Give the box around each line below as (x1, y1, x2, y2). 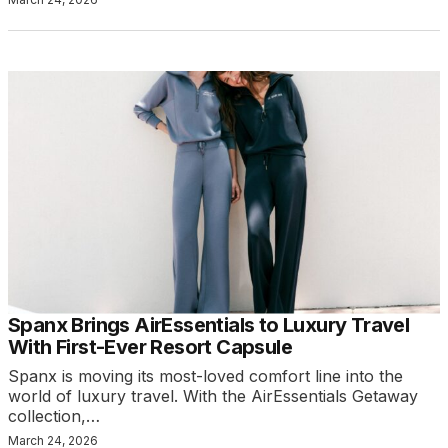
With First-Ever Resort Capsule (8, 334, 292, 359)
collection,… (8, 405, 100, 426)
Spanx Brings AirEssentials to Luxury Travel (8, 312, 410, 337)
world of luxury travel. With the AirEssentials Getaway (8, 385, 418, 406)
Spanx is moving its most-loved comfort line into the (8, 365, 403, 386)
